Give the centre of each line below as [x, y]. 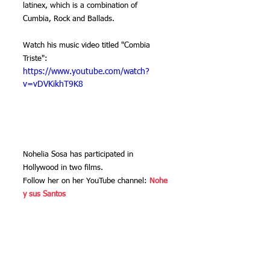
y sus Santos [44, 195]
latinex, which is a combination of [81, 5]
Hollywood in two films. [63, 168]
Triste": [35, 58]
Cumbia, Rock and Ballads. [69, 19]
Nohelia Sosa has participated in [79, 155]
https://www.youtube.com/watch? [86, 71]
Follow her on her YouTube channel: [86, 181]
